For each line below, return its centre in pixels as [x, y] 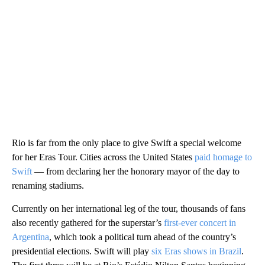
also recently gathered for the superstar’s [88, 222]
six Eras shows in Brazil [196, 251]
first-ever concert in [200, 222]
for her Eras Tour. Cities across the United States [103, 157]
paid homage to [223, 157]
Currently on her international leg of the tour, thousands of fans [129, 208]
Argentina [30, 237]
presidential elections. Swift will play [82, 251]
